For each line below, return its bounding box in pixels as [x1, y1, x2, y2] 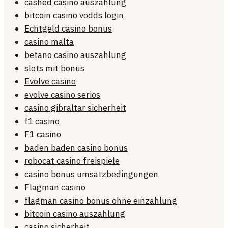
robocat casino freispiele [24, 155, 120, 167]
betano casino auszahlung [24, 49, 126, 61]
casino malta [24, 36, 74, 48]
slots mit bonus [24, 63, 84, 74]
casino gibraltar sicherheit [24, 102, 126, 114]
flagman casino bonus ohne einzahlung [24, 195, 177, 207]
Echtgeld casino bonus [24, 23, 112, 35]
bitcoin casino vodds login [24, 10, 124, 21]
